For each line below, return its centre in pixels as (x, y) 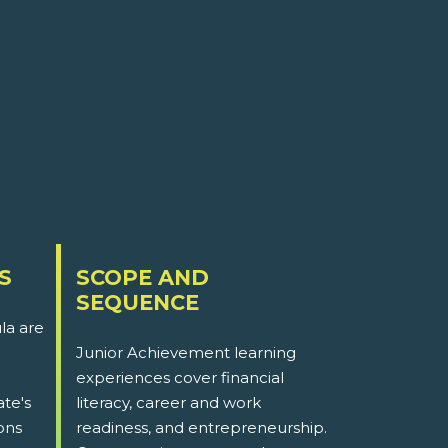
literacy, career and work (168, 403)
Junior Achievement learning (186, 353)
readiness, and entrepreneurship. (201, 428)
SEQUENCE (137, 303)
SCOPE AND (142, 278)
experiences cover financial (180, 378)
